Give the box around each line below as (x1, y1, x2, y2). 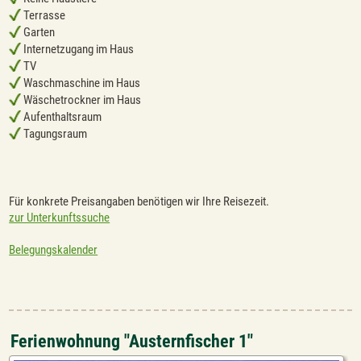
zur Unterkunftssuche (9, 210, 110, 225)
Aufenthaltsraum (21, 110, 102, 125)
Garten (21, 25, 56, 40)
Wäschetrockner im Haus (21, 93, 142, 108)
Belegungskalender (9, 242, 98, 257)
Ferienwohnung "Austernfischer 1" (10, 330, 254, 351)
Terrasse (21, 8, 66, 23)
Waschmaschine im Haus (21, 76, 141, 91)
